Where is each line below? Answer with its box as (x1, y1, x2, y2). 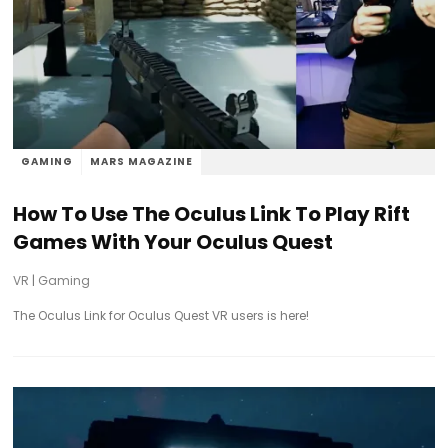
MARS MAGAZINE (90, 153, 194, 169)
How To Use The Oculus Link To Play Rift (13, 199, 411, 228)
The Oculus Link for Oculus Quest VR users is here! (13, 306, 310, 324)
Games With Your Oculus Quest (13, 227, 334, 256)
